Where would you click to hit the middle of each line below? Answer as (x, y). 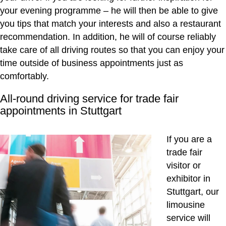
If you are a (189, 139)
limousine (186, 205)
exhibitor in (188, 179)
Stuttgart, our (193, 192)
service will (188, 218)
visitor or (184, 166)
